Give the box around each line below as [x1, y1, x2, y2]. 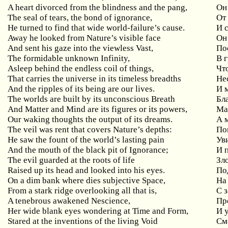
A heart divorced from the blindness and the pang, [8, 3, 188, 12]
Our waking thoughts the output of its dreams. [8, 115, 173, 124]
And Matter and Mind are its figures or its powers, [8, 104, 188, 114]
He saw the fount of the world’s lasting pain [8, 135, 165, 145]
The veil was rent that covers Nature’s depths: [8, 125, 173, 134]
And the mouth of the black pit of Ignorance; [8, 145, 169, 155]
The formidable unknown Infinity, [8, 53, 130, 63]
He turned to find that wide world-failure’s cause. [8, 23, 185, 33]
